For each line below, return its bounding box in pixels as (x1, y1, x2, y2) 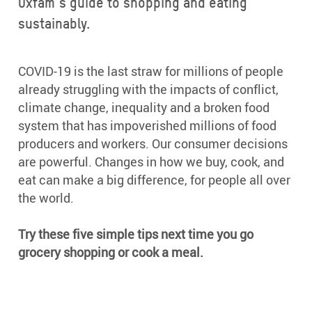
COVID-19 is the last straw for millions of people (18, 63, 284, 80)
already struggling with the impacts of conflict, (18, 81, 279, 98)
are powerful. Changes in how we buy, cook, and (18, 153, 285, 171)
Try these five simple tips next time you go (18, 226, 254, 243)
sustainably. (18, 15, 91, 33)
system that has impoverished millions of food (18, 117, 277, 134)
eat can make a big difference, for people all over (18, 171, 291, 189)
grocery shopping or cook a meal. (18, 244, 204, 261)
